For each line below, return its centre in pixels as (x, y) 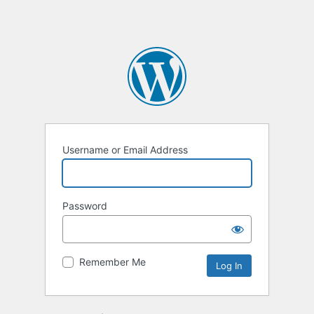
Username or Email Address (125, 150)
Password (85, 206)
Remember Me (112, 262)
